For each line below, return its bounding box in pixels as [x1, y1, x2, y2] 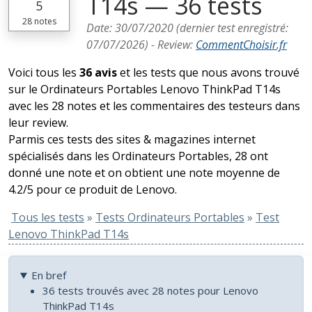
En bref [31, 268, 66, 282]
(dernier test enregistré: [173, 20, 288, 36]
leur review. [8, 115, 68, 130]
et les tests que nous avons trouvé [117, 65, 299, 80]
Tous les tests [11, 210, 84, 225]
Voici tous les [8, 65, 79, 80]
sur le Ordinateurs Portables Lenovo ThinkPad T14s [8, 81, 281, 97]
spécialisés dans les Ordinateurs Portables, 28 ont [8, 148, 268, 164]
